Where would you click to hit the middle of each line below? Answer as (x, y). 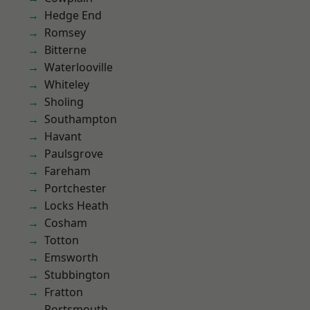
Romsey (65, 33)
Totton (62, 240)
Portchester (75, 188)
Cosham (66, 223)
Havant (63, 136)
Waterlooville (79, 67)
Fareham (67, 171)
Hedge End (73, 15)
